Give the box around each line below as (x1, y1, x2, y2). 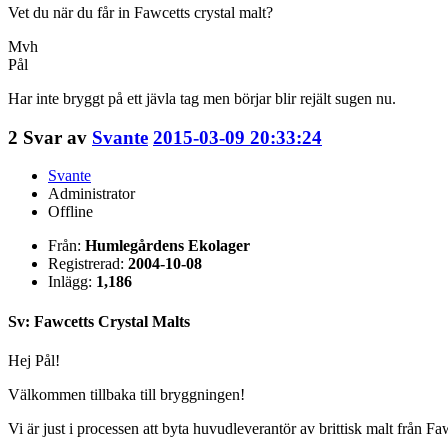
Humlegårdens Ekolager (85, 237, 250, 255)
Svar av (23, 126, 92, 148)
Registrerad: (48, 255, 128, 273)
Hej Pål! (8, 351, 60, 369)
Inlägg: (48, 273, 96, 291)
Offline (48, 203, 93, 221)
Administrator (48, 185, 135, 203)
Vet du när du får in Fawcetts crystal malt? (8, 3, 273, 21)
